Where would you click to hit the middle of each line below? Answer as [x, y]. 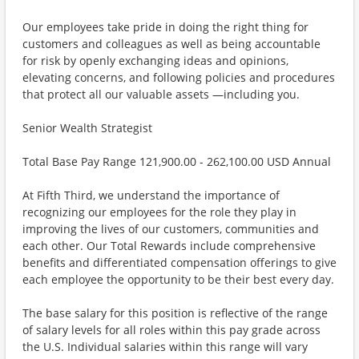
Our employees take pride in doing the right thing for [165, 27]
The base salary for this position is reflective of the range [175, 313]
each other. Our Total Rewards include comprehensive [169, 246]
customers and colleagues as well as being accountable [171, 44]
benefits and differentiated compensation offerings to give [179, 262]
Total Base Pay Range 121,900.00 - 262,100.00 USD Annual [177, 161]
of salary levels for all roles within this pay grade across [171, 330]
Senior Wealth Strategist [87, 128]
